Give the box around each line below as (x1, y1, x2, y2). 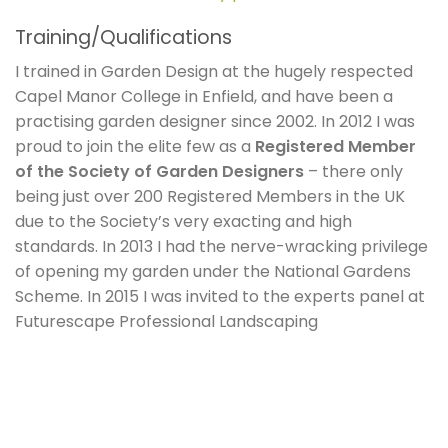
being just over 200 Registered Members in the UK (15, 185, 405, 209)
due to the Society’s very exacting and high (15, 210, 352, 234)
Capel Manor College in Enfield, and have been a (15, 85, 393, 109)
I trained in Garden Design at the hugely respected (15, 60, 413, 84)
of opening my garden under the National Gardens (15, 260, 411, 284)
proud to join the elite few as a (15, 135, 255, 159)
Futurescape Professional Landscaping (15, 310, 318, 334)
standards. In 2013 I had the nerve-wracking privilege (15, 235, 428, 259)
